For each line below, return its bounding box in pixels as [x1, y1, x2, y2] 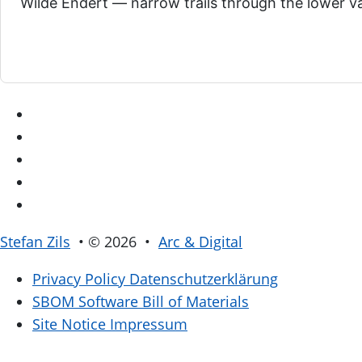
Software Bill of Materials [78, 292, 249, 312]
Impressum [110, 314, 187, 335]
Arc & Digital [158, 232, 242, 252]
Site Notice [32, 314, 106, 335]
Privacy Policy [32, 269, 125, 289]
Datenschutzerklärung [129, 269, 278, 289]
